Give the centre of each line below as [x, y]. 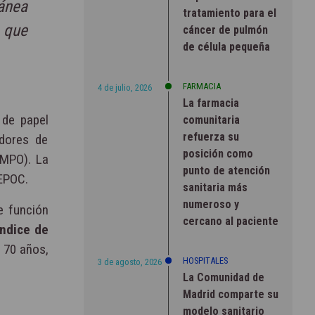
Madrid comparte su [230, 294]
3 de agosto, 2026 [129, 262]
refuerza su [211, 136]
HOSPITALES [205, 260]
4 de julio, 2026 [124, 87]
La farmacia [211, 103]
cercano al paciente [230, 221]
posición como [218, 153]
